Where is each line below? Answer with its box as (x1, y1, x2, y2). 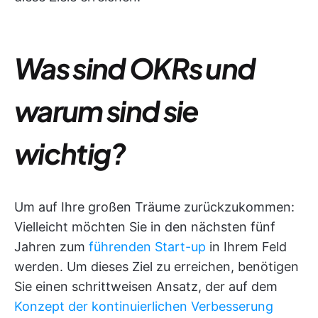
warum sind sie (14, 92, 199, 128)
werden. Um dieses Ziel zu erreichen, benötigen (14, 259, 299, 274)
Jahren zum (14, 239, 89, 254)
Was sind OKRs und (14, 50, 256, 86)
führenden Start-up (89, 239, 206, 254)
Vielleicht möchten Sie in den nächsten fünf (14, 219, 275, 234)
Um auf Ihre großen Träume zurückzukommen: (14, 199, 295, 214)
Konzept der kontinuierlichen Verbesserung (14, 299, 273, 314)
